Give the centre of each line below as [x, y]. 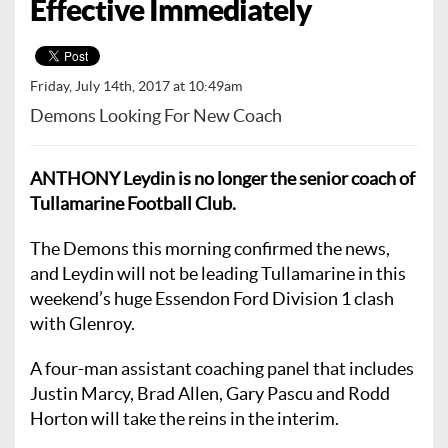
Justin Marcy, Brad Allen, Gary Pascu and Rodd [210, 393]
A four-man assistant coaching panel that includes [222, 368]
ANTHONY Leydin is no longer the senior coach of [222, 178]
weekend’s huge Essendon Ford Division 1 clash [212, 298]
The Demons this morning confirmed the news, [210, 248]
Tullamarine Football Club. [133, 203]
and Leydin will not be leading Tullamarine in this [218, 273]
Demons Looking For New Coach [156, 115]
